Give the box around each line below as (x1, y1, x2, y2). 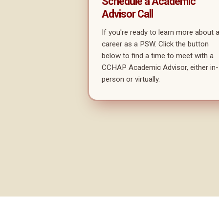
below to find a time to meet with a (102, 51, 214, 61)
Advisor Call (102, 8, 153, 21)
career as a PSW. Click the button (102, 40, 209, 49)
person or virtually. (102, 75, 160, 84)
